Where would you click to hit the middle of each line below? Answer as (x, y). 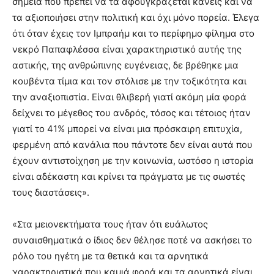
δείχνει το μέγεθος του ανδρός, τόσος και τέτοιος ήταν (131, 113)
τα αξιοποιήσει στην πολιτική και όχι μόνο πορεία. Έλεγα (136, 17)
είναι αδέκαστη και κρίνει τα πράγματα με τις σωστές (129, 176)
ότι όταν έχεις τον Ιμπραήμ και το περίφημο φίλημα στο (133, 33)
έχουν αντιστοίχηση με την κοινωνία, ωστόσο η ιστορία (133, 160)
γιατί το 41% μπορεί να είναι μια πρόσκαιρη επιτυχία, (127, 128)
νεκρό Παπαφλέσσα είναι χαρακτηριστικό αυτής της (127, 49)
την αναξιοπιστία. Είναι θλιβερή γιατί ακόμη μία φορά (129, 97)
